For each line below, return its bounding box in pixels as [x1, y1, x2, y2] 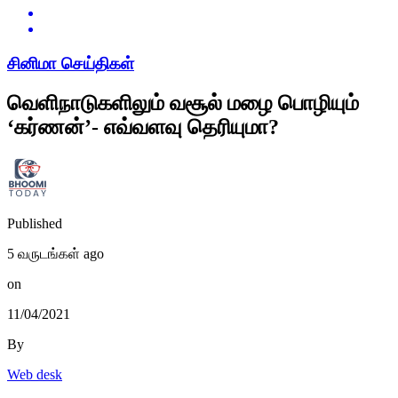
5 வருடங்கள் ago [7, 245, 104, 261]
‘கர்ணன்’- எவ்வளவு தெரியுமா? [7, 115, 279, 139]
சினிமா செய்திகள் [7, 54, 134, 74]
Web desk [7, 366, 62, 382]
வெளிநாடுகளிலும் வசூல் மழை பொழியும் [7, 92, 359, 115]
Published [7, 215, 62, 231]
